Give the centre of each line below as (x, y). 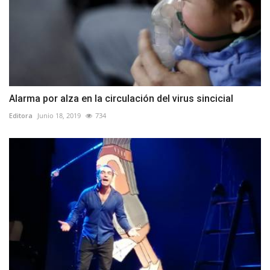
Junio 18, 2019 (59, 116)
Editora (21, 116)
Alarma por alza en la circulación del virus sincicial (121, 99)
